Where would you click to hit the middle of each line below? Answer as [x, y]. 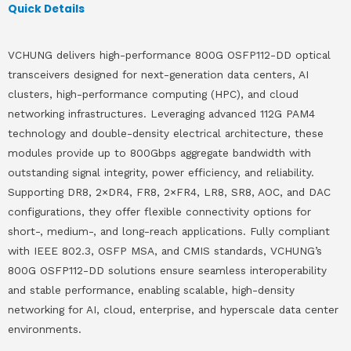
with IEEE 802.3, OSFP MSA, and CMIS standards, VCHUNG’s [165, 250]
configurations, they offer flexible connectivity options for [159, 211]
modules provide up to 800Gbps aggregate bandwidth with [159, 152]
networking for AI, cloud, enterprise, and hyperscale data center [173, 309]
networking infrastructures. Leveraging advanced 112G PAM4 [161, 113]
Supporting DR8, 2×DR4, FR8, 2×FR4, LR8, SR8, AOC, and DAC [169, 192]
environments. [45, 329]
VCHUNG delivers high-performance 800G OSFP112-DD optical [169, 54]
